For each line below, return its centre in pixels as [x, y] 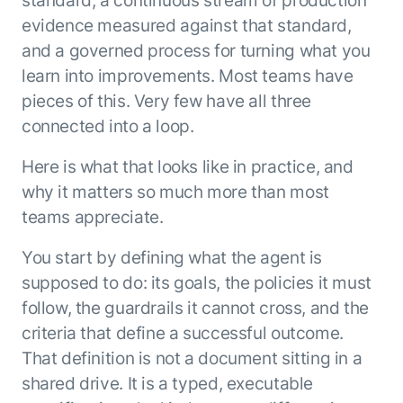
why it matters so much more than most [175, 192]
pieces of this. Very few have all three [166, 101]
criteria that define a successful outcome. [182, 332]
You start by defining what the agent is [171, 257]
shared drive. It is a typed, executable [167, 383]
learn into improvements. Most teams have [187, 76]
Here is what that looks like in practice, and [187, 167]
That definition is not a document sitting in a [192, 358]
